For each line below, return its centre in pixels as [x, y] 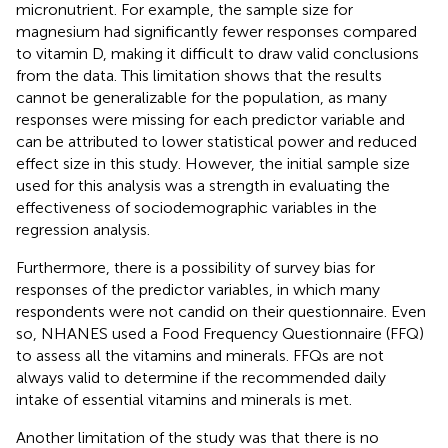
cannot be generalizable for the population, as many [201, 97]
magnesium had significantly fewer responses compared [216, 31]
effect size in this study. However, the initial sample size [213, 163]
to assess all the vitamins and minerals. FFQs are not [200, 355]
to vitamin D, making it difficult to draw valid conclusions [217, 53]
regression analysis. [83, 229]
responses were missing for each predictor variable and [210, 119]
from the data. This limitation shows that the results [199, 75]
